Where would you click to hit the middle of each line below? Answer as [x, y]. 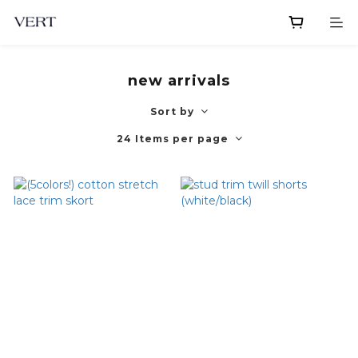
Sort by [172, 111]
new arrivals [179, 81]
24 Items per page [172, 139]
